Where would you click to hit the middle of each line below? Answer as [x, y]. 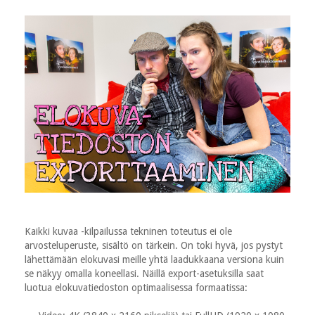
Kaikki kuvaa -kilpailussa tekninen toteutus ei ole [128, 231]
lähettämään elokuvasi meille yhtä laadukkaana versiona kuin [154, 259]
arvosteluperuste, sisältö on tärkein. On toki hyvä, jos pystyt [154, 245]
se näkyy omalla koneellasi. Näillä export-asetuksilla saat [144, 273]
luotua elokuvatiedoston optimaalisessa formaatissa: [136, 287]
